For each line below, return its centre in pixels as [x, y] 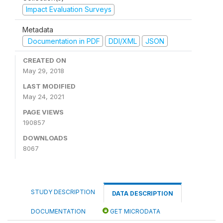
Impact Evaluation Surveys [68, 9]
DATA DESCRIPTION [143, 193]
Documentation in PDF [63, 41]
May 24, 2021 [44, 97]
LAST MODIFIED [49, 86]
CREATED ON [45, 60]
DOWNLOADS [45, 138]
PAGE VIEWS [43, 112]
